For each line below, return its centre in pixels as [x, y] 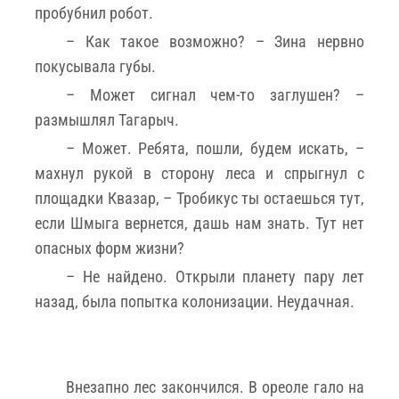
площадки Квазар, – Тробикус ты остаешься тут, [199, 198]
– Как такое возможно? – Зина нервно [215, 41]
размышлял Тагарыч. [107, 119]
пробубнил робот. [94, 12]
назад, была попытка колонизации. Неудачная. [195, 301]
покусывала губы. [95, 66]
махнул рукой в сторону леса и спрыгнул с [199, 173]
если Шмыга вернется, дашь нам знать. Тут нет [199, 223]
